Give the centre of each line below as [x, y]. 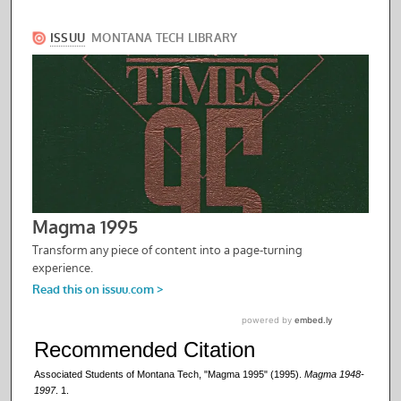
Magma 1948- [334, 375]
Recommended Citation [145, 350]
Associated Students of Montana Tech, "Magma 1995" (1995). [169, 375]
